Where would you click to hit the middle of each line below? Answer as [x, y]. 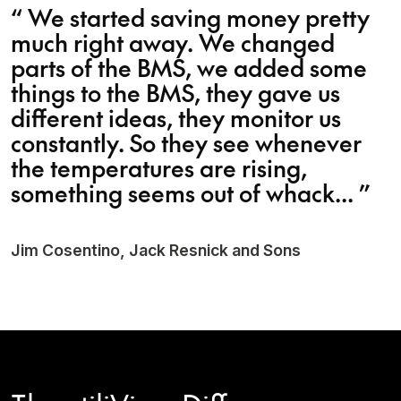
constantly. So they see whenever [186, 142]
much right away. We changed [173, 42]
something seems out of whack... [182, 192]
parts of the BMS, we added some [189, 67]
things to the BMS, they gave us [175, 92]
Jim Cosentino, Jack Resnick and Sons [156, 250]
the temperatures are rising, [159, 167]
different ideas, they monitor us [176, 117]
